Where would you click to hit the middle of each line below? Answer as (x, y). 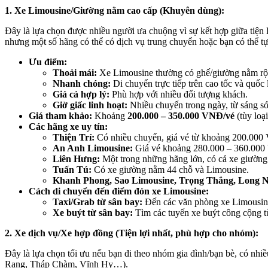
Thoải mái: (75, 73)
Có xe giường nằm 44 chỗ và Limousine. (170, 170)
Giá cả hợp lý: (81, 95)
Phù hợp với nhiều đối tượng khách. (179, 95)
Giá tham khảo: (60, 116)
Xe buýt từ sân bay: (93, 213)
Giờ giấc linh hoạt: (90, 105)
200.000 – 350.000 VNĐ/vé (181, 116)
